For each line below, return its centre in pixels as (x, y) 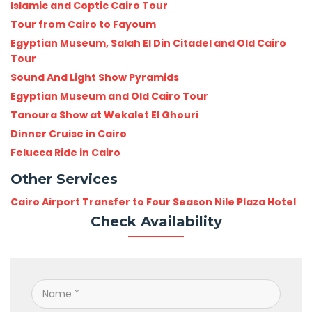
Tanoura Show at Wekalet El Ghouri (104, 115)
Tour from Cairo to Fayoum (83, 24)
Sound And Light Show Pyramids (95, 77)
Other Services (64, 179)
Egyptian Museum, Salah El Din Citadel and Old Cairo (148, 43)
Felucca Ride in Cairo (65, 153)
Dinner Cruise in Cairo (69, 134)
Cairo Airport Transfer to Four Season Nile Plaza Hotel (153, 202)
